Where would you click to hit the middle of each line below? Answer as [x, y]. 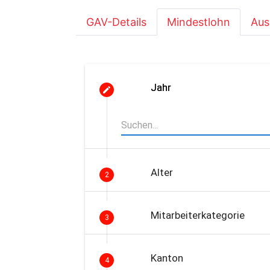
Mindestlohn [199, 22]
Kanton [167, 258]
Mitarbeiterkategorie [197, 215]
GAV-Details [116, 22]
